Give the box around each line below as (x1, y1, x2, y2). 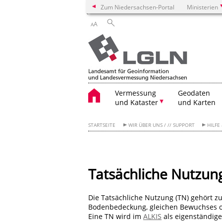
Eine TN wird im (88, 211, 143, 221)
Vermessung (115, 88, 156, 98)
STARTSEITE (88, 122, 115, 128)
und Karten (178, 98, 216, 107)
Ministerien (187, 3, 218, 11)
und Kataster (115, 98, 158, 107)
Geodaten (178, 88, 210, 98)
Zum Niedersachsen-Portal (101, 3, 174, 11)
